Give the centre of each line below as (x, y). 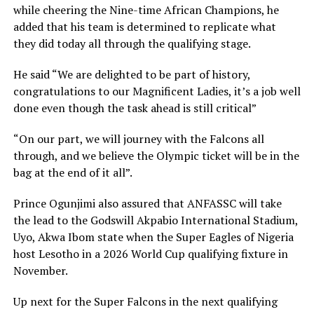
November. (40, 271)
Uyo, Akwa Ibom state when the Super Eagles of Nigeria (153, 237)
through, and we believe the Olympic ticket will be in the (156, 156)
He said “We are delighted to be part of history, (131, 75)
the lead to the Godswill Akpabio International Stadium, (155, 220)
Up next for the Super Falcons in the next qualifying (145, 302)
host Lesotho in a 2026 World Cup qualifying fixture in (150, 254)
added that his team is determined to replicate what (144, 27)
